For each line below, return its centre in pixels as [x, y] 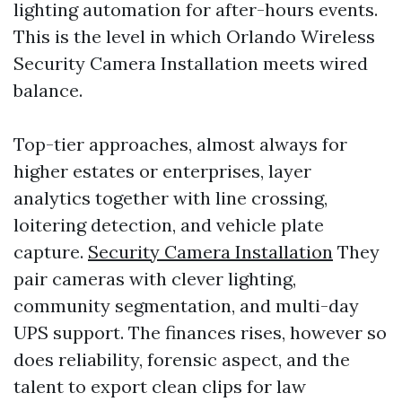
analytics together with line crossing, [170, 198]
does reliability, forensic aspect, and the [182, 359]
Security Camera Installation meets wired [191, 63]
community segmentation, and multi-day [186, 306]
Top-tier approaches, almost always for [180, 144]
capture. [51, 252]
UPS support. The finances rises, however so [200, 332]
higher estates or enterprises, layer [162, 171]
